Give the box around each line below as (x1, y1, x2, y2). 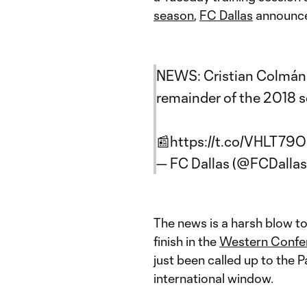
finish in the (153, 234, 219, 249)
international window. (153, 271, 276, 286)
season (153, 8, 194, 23)
